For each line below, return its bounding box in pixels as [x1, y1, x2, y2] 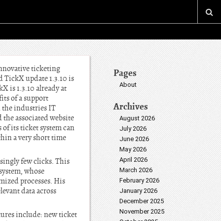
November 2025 [119, 208, 164, 215]
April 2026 [119, 156, 147, 163]
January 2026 [119, 187, 157, 194]
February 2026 [119, 177, 159, 184]
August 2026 [119, 114, 155, 122]
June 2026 [119, 135, 149, 143]
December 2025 [119, 197, 164, 205]
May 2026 [119, 146, 147, 153]
